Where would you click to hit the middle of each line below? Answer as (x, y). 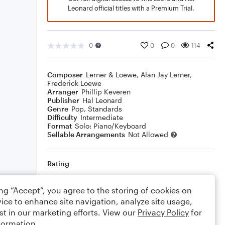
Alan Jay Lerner (165, 75)
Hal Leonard (102, 100)
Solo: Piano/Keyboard (110, 126)
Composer (65, 75)
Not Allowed (148, 134)
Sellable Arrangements (86, 134)
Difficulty (62, 117)
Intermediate (102, 117)
